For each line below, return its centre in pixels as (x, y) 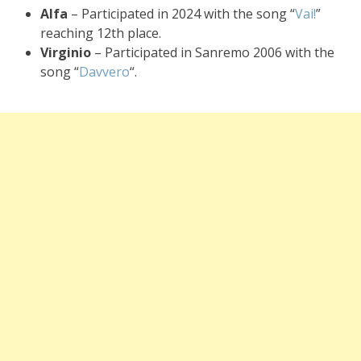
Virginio (66, 52)
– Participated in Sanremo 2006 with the (213, 52)
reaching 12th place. (101, 33)
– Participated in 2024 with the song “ (181, 14)
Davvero (104, 72)
